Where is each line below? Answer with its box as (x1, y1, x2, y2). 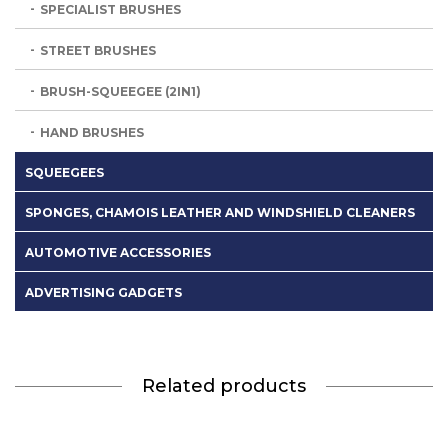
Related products (142, 374, 306, 397)
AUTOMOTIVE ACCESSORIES (25, 244, 211, 260)
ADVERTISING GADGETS (25, 284, 182, 300)
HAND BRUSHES (40, 124, 144, 140)
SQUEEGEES (25, 164, 104, 180)
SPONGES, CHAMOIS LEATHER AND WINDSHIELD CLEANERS (25, 204, 415, 220)
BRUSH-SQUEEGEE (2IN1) (40, 83, 201, 99)
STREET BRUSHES (40, 42, 156, 58)
